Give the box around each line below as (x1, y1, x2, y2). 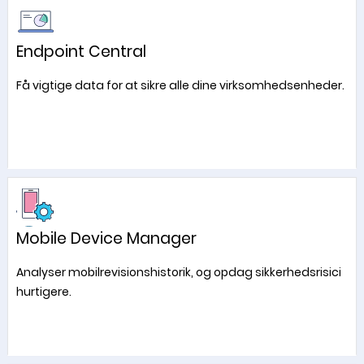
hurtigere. (15, 284, 71, 300)
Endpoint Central (15, 41, 146, 63)
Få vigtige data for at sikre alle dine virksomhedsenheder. (15, 77, 344, 93)
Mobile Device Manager (15, 227, 197, 249)
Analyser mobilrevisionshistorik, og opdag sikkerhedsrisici (15, 264, 341, 280)
